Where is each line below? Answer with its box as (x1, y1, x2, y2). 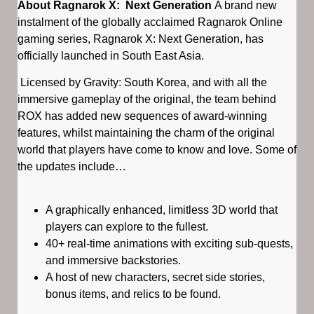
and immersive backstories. (46, 254, 181, 267)
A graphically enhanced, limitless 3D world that (46, 204, 278, 217)
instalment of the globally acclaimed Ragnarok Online (18, 15, 282, 28)
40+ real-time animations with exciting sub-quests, (46, 238, 293, 250)
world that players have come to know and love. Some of (18, 143, 296, 156)
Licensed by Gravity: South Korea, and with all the (18, 76, 267, 88)
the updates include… (18, 160, 126, 172)
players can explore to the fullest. (46, 221, 208, 233)
